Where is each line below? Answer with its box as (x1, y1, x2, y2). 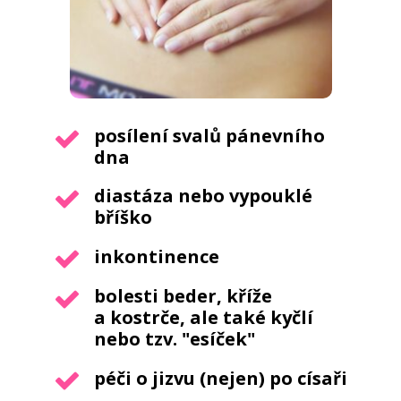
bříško (93, 205, 152, 230)
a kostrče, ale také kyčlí (93, 305, 313, 330)
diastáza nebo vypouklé (93, 183, 312, 209)
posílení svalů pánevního (93, 124, 325, 149)
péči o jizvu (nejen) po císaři (93, 366, 347, 391)
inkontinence (93, 244, 219, 269)
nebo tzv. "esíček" (93, 327, 255, 352)
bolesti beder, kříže (93, 284, 272, 309)
